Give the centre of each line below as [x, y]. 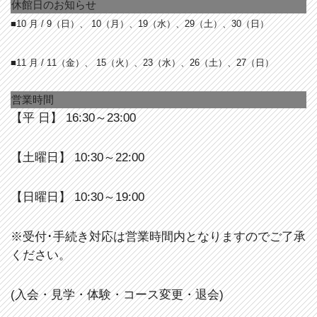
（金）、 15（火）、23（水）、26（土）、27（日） [165, 63]
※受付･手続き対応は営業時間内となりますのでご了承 [158, 237]
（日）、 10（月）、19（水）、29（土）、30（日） [160, 24]
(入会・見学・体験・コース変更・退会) [117, 295]
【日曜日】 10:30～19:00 [77, 197]
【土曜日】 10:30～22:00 [77, 157]
